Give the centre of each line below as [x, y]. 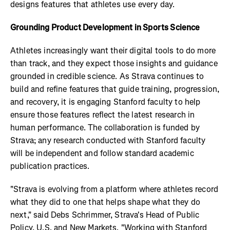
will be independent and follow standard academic [102, 154]
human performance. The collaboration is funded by [105, 128]
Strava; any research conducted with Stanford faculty [108, 141]
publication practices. [50, 166]
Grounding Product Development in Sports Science [105, 28]
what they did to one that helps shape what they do [106, 202]
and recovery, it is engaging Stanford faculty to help [106, 102]
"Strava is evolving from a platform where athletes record [114, 189]
